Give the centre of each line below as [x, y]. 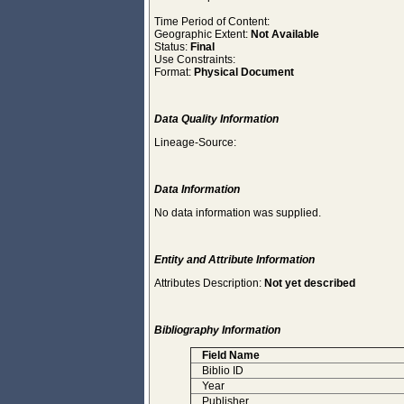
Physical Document [244, 72]
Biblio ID [223, 371]
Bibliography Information [217, 330]
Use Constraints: [195, 60]
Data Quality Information [216, 119]
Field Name [231, 355]
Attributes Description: [209, 283]
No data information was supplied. [238, 213]
